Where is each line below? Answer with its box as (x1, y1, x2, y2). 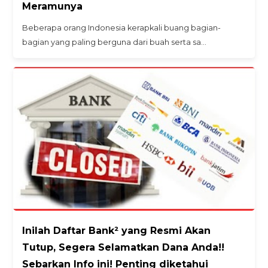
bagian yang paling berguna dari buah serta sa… (22, 38, 207, 47)
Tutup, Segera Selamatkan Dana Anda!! (22, 242, 225, 254)
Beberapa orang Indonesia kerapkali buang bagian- (22, 23, 221, 33)
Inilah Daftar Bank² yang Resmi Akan (22, 225, 211, 237)
